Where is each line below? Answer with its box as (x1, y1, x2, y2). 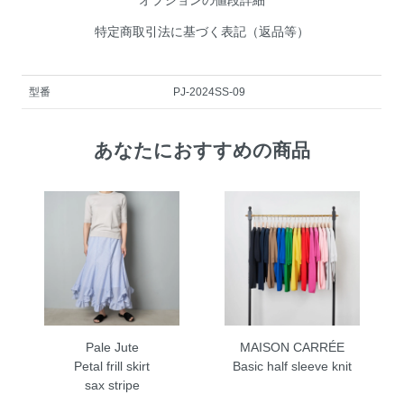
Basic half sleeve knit (232, 359, 352, 374)
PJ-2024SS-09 (173, 85, 246, 98)
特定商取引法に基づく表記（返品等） (95, 23, 309, 39)
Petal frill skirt (74, 359, 151, 374)
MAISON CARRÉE (239, 340, 344, 355)
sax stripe (84, 378, 140, 393)
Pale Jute (85, 340, 139, 355)
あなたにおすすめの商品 (94, 139, 310, 161)
